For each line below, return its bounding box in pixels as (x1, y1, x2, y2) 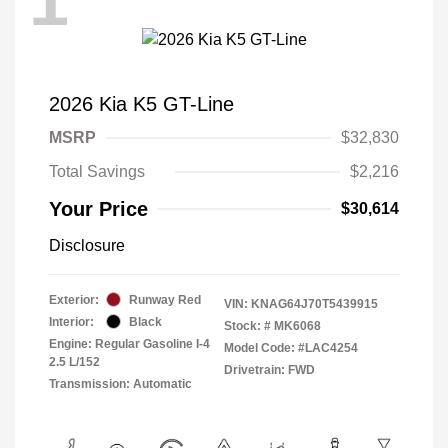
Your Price (49, 197, 148, 220)
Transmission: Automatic (49, 376, 192, 391)
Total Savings (49, 162, 145, 180)
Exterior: (49, 292, 99, 307)
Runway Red (129, 292, 201, 307)
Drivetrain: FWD (224, 362, 315, 377)
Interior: (49, 314, 94, 329)
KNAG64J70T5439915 (251, 296, 378, 311)
